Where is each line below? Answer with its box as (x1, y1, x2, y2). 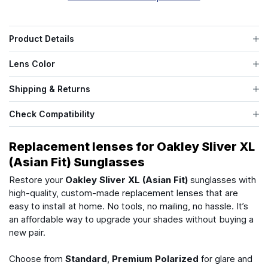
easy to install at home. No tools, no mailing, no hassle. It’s (9, 200, 248, 212)
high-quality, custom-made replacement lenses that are (9, 187, 238, 199)
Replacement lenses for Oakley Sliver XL (9, 139, 255, 154)
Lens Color (9, 59, 55, 69)
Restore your (9, 174, 65, 186)
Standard (65, 253, 107, 265)
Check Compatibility (9, 109, 95, 120)
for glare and (199, 253, 252, 265)
